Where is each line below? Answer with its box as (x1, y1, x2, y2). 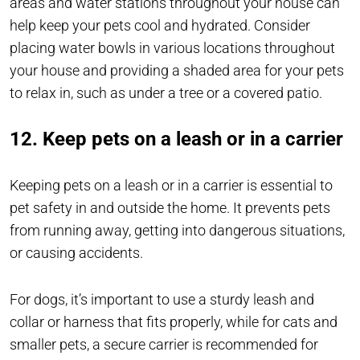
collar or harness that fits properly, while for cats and (10, 313, 337, 331)
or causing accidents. (10, 244, 146, 262)
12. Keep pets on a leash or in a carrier (10, 128, 343, 151)
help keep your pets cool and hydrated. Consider (10, 17, 310, 35)
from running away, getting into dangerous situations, (10, 222, 345, 239)
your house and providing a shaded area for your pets (10, 62, 344, 80)
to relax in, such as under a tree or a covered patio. (10, 84, 322, 102)
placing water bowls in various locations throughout (10, 39, 335, 57)
